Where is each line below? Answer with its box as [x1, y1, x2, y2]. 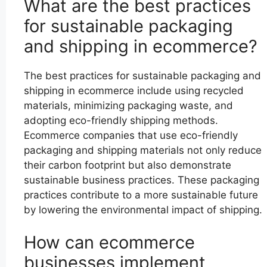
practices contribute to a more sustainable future [24, 188, 258, 201]
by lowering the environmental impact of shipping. [24, 203, 262, 216]
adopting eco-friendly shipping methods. [24, 114, 218, 126]
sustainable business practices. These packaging [24, 173, 259, 186]
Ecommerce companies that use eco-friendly [24, 129, 238, 141]
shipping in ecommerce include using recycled [24, 84, 244, 97]
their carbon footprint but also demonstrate [24, 159, 231, 171]
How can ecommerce [24, 232, 195, 253]
